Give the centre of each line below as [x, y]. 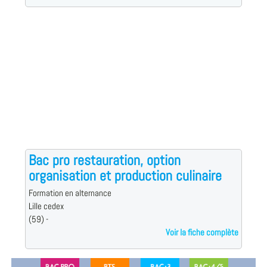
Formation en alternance [70, 193]
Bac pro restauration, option [104, 160]
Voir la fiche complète [202, 233]
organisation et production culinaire [125, 176]
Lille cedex [46, 207]
